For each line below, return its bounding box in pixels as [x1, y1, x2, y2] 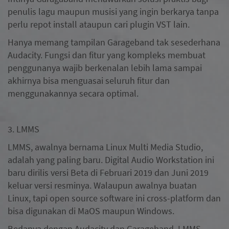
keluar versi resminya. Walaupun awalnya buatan [8, 179, 197, 191]
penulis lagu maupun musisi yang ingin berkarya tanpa [8, 5, 219, 17]
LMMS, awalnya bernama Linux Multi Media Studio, [8, 141, 203, 153]
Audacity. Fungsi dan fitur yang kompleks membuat [8, 49, 205, 61]
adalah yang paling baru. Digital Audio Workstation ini [8, 153, 214, 166]
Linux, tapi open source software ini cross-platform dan [8, 192, 221, 204]
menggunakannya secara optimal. [8, 87, 141, 99]
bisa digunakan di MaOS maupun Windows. [8, 204, 176, 217]
